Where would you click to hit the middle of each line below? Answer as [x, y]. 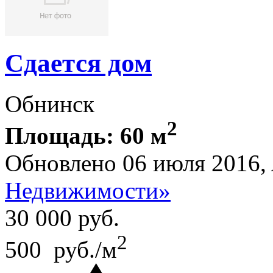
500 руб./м [61, 250]
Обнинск [50, 104]
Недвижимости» [88, 191]
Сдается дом [78, 63]
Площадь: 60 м [86, 136]
